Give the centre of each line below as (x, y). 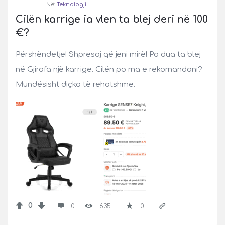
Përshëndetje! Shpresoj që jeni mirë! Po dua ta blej (108, 54)
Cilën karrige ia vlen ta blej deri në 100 (112, 19)
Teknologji (72, 4)
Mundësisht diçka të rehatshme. (75, 85)
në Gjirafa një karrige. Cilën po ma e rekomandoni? (109, 70)
